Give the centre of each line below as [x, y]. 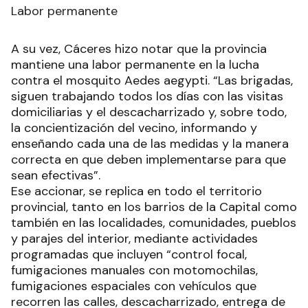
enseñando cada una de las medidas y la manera [150, 144]
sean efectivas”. [56, 176]
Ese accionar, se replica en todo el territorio [136, 191]
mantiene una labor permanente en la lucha [135, 65]
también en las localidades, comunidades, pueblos [154, 223]
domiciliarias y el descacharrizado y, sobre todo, [149, 112]
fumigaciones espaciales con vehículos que [134, 286]
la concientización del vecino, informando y [134, 128]
